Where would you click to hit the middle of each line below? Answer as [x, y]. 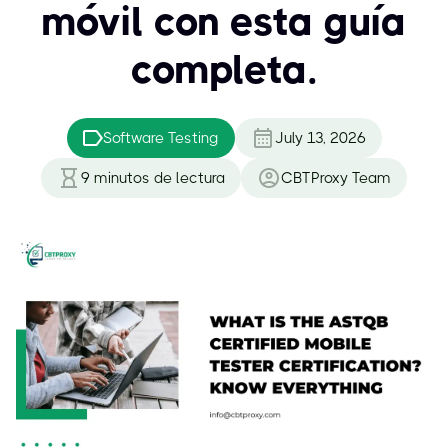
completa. [224, 69]
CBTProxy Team [336, 178]
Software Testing [160, 138]
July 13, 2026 [320, 138]
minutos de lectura [159, 178]
